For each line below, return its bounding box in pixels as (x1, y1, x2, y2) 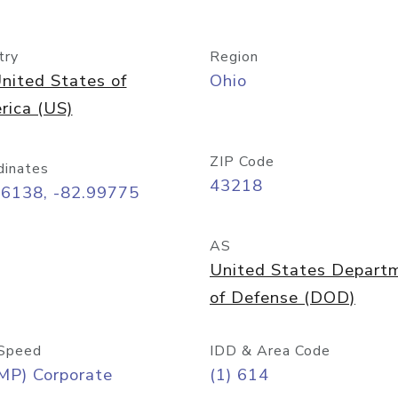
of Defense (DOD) (210, 286, 355, 309)
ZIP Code (210, 152, 275, 171)
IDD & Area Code (210, 341, 330, 361)
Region (210, 47, 259, 67)
